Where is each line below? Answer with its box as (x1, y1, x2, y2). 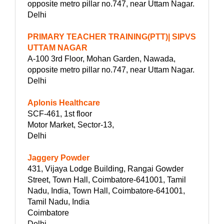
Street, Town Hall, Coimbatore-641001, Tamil (27, 175, 186, 184)
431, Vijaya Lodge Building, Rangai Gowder (27, 164, 183, 173)
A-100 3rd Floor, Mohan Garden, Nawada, (27, 54, 175, 63)
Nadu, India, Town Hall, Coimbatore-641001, (27, 186, 185, 195)
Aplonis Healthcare (27, 98, 100, 107)
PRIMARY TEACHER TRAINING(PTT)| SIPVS (27, 32, 196, 41)
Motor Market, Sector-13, (27, 120, 114, 129)
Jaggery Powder (27, 153, 89, 162)
